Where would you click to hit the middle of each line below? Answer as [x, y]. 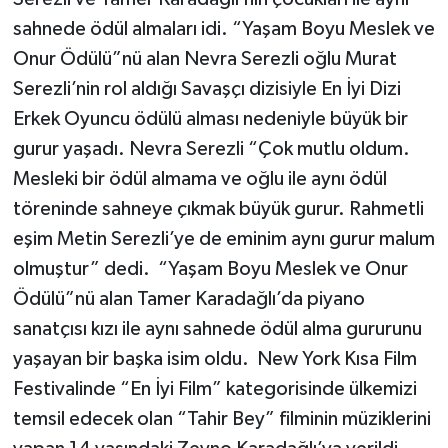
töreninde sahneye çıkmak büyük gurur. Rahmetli [218, 208]
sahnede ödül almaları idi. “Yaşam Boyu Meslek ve [223, 28]
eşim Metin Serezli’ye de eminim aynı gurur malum [223, 238]
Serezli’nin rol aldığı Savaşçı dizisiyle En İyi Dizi [206, 88]
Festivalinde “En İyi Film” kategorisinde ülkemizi [214, 388]
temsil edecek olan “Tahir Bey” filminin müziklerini [221, 418]
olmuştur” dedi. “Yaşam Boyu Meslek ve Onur [210, 268]
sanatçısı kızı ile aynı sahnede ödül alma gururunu [217, 328]
